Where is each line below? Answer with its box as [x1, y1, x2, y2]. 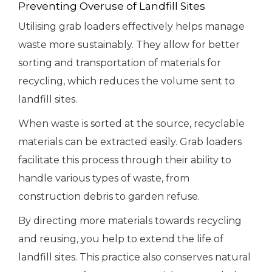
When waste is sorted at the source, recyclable [18, 118, 245, 130]
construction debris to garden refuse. [18, 191, 200, 203]
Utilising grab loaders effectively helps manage [18, 21, 245, 33]
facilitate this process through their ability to [18, 154, 231, 166]
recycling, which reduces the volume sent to [18, 75, 235, 87]
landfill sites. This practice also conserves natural [18, 251, 251, 263]
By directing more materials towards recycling [18, 215, 242, 227]
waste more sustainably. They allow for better [18, 39, 240, 51]
